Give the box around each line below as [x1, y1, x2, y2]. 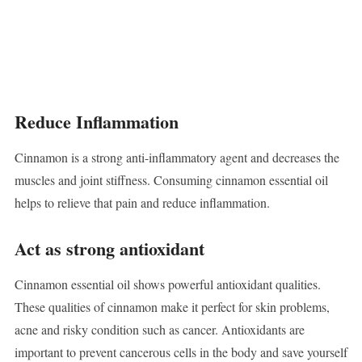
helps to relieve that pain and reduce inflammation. [14, 194, 270, 212]
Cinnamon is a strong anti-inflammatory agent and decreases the [14, 149, 339, 166]
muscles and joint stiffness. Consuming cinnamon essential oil [14, 171, 328, 189]
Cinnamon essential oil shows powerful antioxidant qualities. [14, 276, 321, 293]
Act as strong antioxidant [14, 235, 204, 263]
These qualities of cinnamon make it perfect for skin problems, [14, 298, 330, 316]
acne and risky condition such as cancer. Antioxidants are [14, 321, 305, 339]
